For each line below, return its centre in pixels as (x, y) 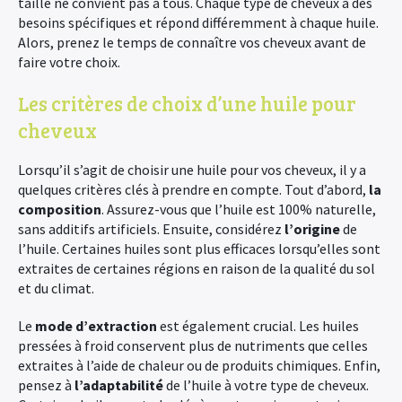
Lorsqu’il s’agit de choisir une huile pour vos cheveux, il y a (192, 170)
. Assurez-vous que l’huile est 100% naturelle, (239, 209)
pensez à (46, 385)
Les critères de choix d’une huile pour (187, 103)
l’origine (312, 229)
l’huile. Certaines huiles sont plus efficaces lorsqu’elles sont (199, 249)
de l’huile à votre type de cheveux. (266, 385)
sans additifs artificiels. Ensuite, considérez (151, 229)
